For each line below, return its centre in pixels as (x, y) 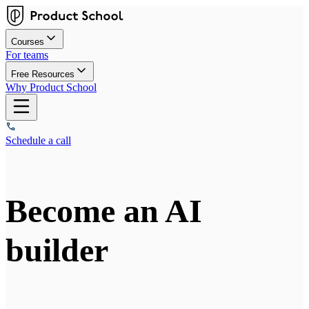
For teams (27, 55)
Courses (28, 42)
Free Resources (43, 74)
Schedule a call (38, 140)
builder (57, 250)
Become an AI (104, 210)
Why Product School (51, 87)
